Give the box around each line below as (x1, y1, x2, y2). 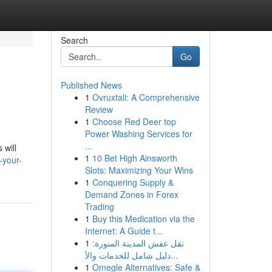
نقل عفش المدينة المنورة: (92, 237, 184, 249)
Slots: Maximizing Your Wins (84, 164, 193, 176)
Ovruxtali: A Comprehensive (92, 91, 200, 103)
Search (60, 34, 88, 46)
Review (84, 103, 113, 115)
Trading (84, 200, 114, 212)
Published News (60, 79, 122, 91)
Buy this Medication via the (92, 212, 195, 225)
